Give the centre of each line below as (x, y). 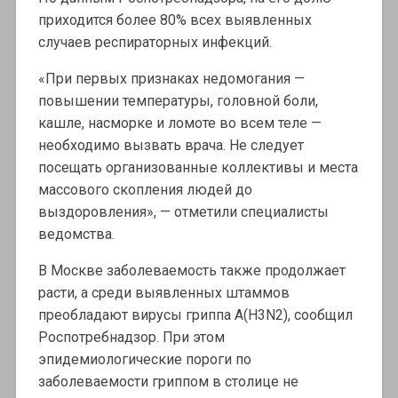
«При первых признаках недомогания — (171, 79)
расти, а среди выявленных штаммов (163, 293)
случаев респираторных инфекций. (155, 43)
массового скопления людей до (145, 190)
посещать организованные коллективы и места (198, 168)
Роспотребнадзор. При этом (131, 338)
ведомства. (76, 235)
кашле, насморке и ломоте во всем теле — (179, 123)
